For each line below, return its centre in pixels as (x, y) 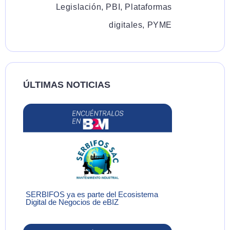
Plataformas (148, 7)
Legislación (79, 7)
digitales (126, 25)
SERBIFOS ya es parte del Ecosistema (92, 195)
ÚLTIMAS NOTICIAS (67, 84)
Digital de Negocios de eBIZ (72, 202)
